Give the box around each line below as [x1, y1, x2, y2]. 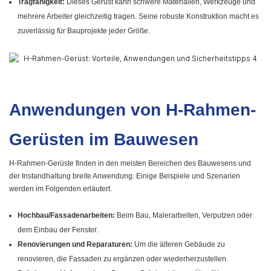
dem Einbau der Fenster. [18, 226, 99, 235]
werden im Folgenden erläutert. [9, 184, 112, 194]
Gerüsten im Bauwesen [9, 130, 198, 149]
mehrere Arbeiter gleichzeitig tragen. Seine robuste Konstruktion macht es [18, 12, 260, 21]
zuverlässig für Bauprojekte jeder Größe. [18, 27, 151, 36]
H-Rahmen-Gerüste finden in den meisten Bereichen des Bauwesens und [9, 159, 251, 168]
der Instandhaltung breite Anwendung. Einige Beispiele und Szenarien [9, 172, 240, 181]
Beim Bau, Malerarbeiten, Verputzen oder [115, 211, 253, 220]
